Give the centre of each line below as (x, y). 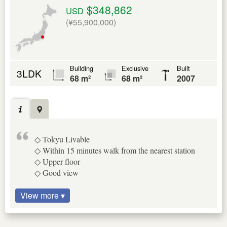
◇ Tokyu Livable (62, 139)
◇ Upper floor (57, 162)
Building (82, 68)
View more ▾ (43, 196)
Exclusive (135, 68)
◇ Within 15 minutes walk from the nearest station (115, 150)
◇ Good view (56, 173)
